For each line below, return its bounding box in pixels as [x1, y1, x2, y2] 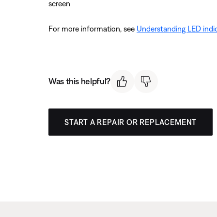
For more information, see [48, 24, 137, 33]
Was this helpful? [48, 76, 110, 87]
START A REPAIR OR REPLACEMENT [64, 118, 197, 127]
